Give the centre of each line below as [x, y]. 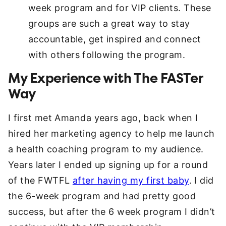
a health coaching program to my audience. [106, 149]
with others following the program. [107, 55]
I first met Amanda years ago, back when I [103, 118]
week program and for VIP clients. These [120, 8]
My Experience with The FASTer [105, 78]
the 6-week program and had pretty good [102, 196]
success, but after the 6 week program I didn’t [112, 212]
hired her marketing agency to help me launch [111, 133]
